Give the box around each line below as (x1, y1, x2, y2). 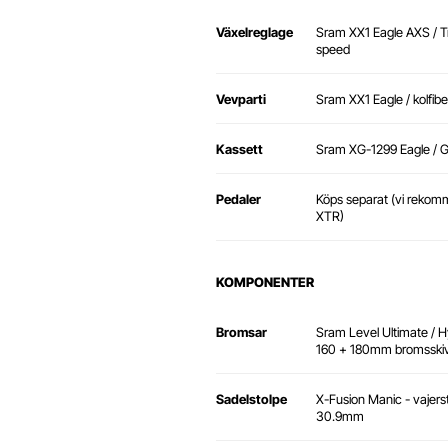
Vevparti (216, 91, 266, 108)
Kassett (216, 141, 263, 158)
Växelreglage (216, 24, 293, 41)
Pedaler (216, 191, 261, 208)
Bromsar (216, 324, 267, 341)
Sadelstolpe (216, 391, 287, 408)
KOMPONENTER (216, 274, 314, 291)
